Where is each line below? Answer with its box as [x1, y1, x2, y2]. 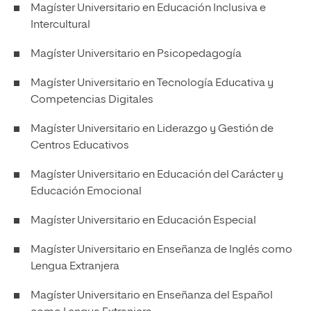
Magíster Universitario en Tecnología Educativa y [31, 77, 274, 89]
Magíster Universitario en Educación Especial [31, 215, 256, 226]
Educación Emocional [31, 185, 142, 197]
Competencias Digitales [31, 94, 153, 106]
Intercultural [31, 19, 90, 31]
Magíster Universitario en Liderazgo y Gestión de [31, 123, 274, 135]
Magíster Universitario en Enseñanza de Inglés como [31, 244, 292, 255]
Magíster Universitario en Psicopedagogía [31, 48, 242, 60]
